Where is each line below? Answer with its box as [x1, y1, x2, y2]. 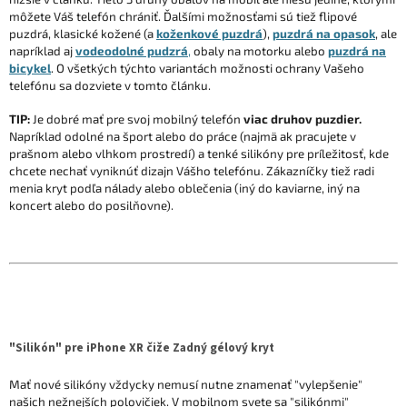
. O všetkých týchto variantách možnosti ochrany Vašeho [51, 60, 364, 75]
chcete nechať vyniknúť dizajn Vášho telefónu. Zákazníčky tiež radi [9, 163, 374, 178]
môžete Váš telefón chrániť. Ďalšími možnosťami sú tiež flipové [9, 8, 357, 24]
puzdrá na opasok [273, 25, 375, 41]
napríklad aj [9, 43, 75, 58]
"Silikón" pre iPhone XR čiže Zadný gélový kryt [9, 338, 274, 356]
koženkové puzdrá [156, 25, 263, 41]
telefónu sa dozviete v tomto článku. [9, 77, 211, 93]
